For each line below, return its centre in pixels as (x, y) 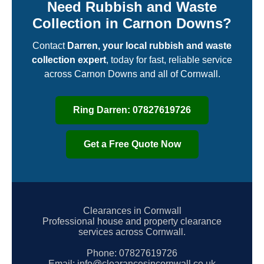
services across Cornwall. (132, 232)
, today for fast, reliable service (169, 60)
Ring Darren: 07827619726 (132, 110)
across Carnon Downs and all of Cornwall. (132, 74)
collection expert (69, 60)
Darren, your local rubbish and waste (149, 45)
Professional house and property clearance (132, 221)
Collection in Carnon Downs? (132, 23)
